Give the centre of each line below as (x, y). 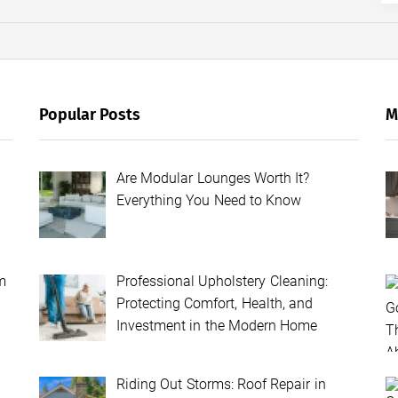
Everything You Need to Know (209, 200)
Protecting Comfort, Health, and (215, 303)
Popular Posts (90, 114)
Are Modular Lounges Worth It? (213, 178)
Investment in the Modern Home (217, 325)
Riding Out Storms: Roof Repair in (221, 384)
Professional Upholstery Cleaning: (222, 281)
